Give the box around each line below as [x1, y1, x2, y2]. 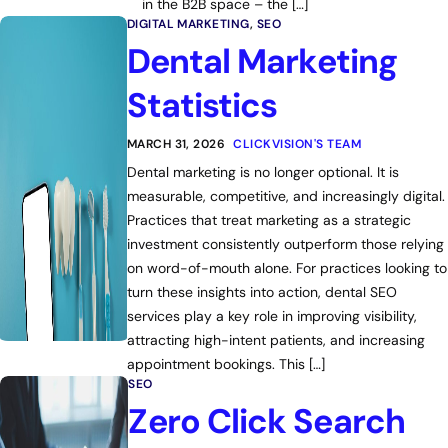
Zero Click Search [128, 399, 405, 444]
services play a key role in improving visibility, [126, 307, 417, 325]
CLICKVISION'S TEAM [233, 136, 361, 152]
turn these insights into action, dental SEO [126, 283, 397, 301]
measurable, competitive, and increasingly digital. [126, 187, 445, 205]
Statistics [126, 83, 278, 128]
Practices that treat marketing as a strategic [126, 211, 411, 229]
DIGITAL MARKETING [126, 16, 250, 32]
